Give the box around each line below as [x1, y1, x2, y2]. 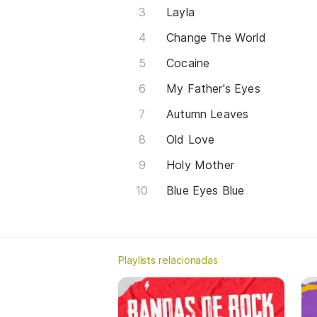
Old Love [166, 132, 215, 146]
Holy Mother [166, 157, 234, 172]
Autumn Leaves [166, 106, 249, 121]
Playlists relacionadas [118, 253, 219, 266]
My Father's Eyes [166, 81, 260, 96]
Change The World [166, 30, 266, 45]
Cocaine [166, 55, 210, 70]
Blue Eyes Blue [166, 183, 245, 197]
